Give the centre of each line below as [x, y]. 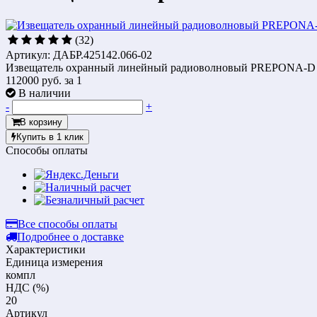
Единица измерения [54, 262]
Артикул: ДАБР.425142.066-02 [79, 54]
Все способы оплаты [68, 224]
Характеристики [46, 249]
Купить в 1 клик [50, 137]
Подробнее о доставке [70, 236]
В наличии [45, 93]
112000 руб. [35, 80]
